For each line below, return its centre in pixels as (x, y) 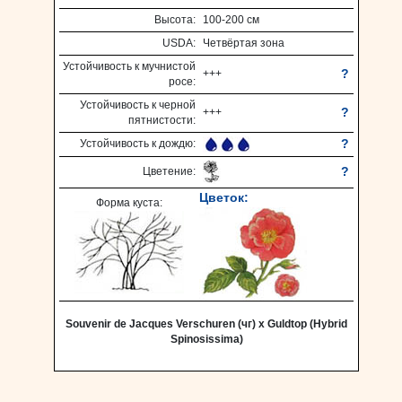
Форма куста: (129, 203)
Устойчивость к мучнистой (129, 66)
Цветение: (169, 171)
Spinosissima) (206, 339)
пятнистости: (162, 120)
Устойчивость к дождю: (138, 144)
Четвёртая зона (244, 43)
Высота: (175, 20)
